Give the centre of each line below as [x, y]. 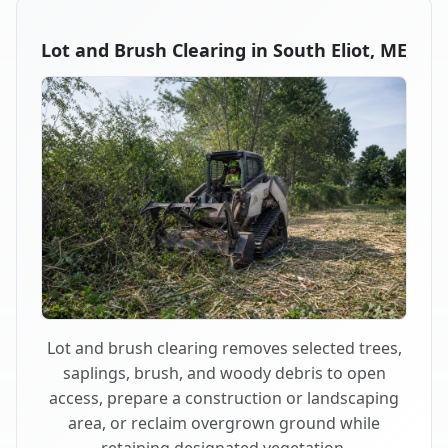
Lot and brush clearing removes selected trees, [224, 348]
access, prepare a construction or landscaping [224, 398]
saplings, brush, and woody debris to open [224, 373]
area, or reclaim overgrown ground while [224, 423]
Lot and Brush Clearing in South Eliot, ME [224, 49]
